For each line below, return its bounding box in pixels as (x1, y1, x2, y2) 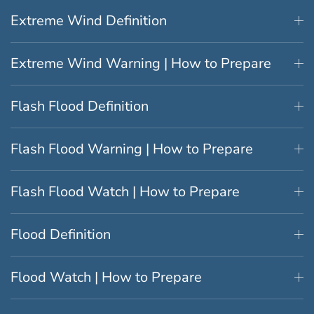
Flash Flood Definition (11, 96, 149, 116)
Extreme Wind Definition (11, 11, 167, 30)
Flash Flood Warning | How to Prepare (11, 139, 253, 158)
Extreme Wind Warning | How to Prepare (11, 53, 271, 73)
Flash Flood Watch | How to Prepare (11, 182, 240, 201)
